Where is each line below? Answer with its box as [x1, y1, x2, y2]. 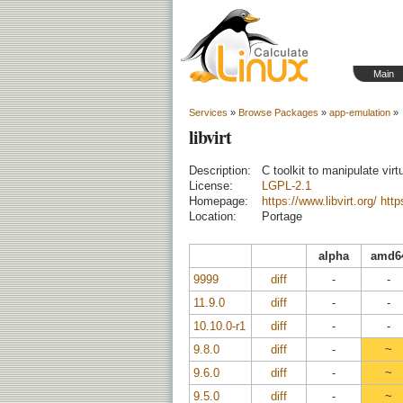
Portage [262, 210, 302, 223]
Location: [189, 210, 237, 223]
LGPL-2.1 [262, 179, 311, 193]
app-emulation [329, 107, 390, 118]
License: [189, 179, 233, 193]
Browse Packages [238, 107, 318, 118]
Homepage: [189, 194, 248, 208]
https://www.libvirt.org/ [262, 194, 377, 208]
